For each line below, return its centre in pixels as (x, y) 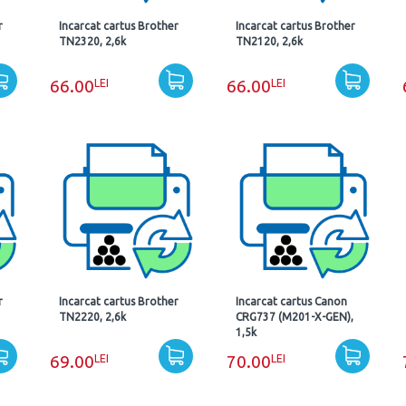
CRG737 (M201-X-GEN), (294, 317)
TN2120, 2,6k (269, 41)
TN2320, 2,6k (93, 41)
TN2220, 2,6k (93, 317)
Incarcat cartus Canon (291, 301)
